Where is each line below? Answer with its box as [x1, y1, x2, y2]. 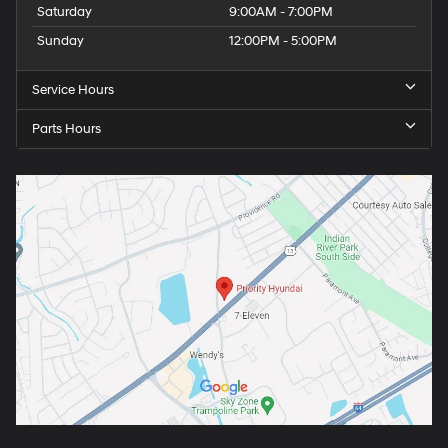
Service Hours [32, 82, 114, 99]
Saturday [37, 4, 92, 21]
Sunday [37, 33, 84, 50]
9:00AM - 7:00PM [229, 4, 333, 21]
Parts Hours [32, 121, 101, 138]
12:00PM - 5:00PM [229, 33, 337, 50]
